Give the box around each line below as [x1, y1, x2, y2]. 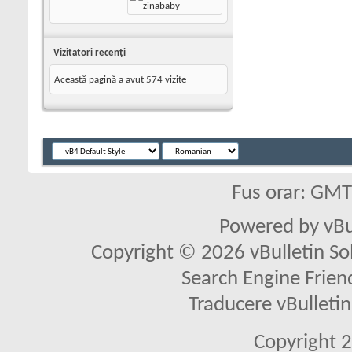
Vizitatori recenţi [53, 48, 126, 58]
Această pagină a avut [54, 75, 146, 85]
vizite [163, 75, 186, 85]
